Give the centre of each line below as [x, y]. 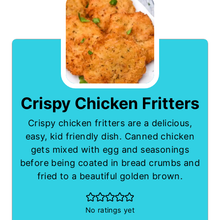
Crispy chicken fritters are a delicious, [110, 123]
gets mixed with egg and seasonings [110, 150]
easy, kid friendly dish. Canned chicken [110, 137]
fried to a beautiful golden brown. [110, 176]
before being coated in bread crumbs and [110, 163]
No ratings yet [110, 210]
